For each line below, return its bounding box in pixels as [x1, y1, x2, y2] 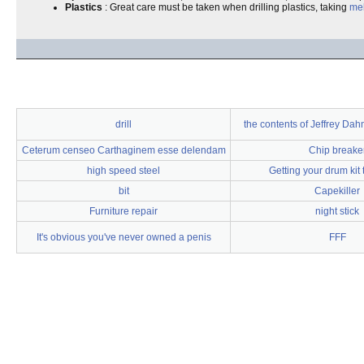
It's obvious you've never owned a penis [36, 232, 211, 243]
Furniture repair [89, 206, 158, 217]
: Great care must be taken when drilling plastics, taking [102, 2, 349, 13]
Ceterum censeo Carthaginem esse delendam [21, 145, 226, 156]
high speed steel [87, 165, 160, 176]
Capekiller [314, 185, 360, 197]
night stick [315, 206, 359, 217]
